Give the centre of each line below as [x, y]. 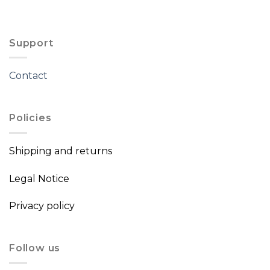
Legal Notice [39, 178]
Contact [28, 76]
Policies [30, 118]
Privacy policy [42, 206]
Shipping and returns [61, 151]
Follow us [35, 248]
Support [31, 43]
